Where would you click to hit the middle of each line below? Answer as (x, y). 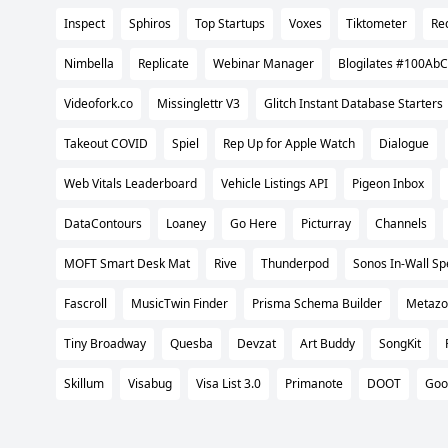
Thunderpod (295, 263)
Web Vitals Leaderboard (130, 183)
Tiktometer (376, 23)
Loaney (186, 223)
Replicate (163, 63)
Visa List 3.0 (228, 383)
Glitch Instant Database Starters (353, 103)
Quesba (191, 343)
